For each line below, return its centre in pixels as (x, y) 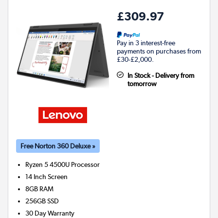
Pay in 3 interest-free (146, 43)
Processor (86, 164)
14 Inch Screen (47, 176)
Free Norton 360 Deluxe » (58, 146)
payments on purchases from (159, 51)
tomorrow (142, 83)
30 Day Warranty (50, 213)
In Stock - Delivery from (161, 75)
